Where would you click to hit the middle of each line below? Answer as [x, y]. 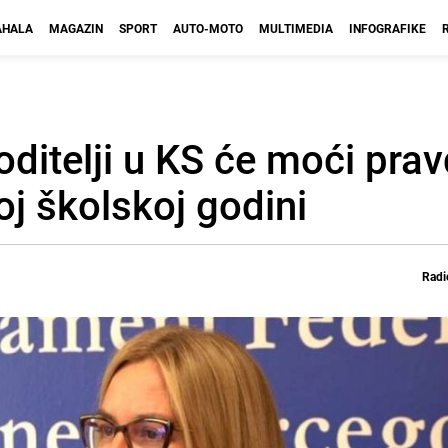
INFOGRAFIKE [387, 28]
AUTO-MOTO [208, 28]
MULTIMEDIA [296, 28]
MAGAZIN [76, 28]
